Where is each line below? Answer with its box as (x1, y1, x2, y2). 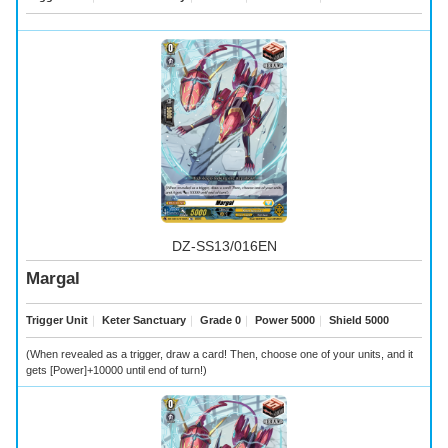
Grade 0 (197, 314, 241, 327)
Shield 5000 (326, 314, 389, 327)
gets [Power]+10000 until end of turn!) (26, 364, 207, 377)
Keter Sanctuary (99, 314, 186, 327)
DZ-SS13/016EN (171, 238, 277, 255)
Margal (26, 269, 80, 289)
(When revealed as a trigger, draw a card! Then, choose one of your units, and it (26, 348, 413, 361)
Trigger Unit (26, 314, 88, 327)
